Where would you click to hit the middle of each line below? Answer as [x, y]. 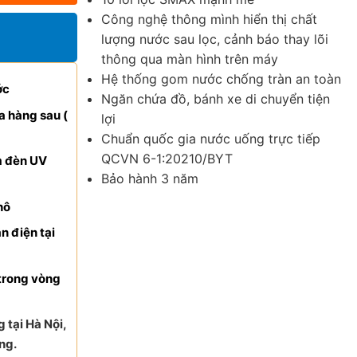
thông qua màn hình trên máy [190, 59]
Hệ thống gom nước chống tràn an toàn [221, 79]
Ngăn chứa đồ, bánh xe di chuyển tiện [216, 99]
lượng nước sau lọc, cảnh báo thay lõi [215, 39]
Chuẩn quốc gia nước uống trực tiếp [211, 139]
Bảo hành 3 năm [150, 178]
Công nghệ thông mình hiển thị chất [209, 19]
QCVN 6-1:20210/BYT [167, 159]
